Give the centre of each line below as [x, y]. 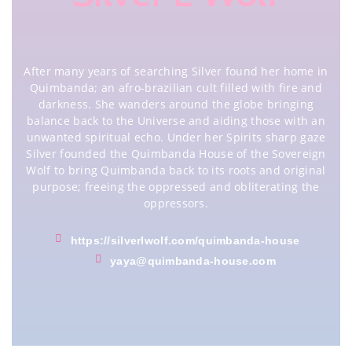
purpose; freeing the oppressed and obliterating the [176, 186]
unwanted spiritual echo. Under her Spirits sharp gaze [176, 137]
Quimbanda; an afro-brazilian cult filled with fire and [176, 87]
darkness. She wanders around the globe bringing [176, 104]
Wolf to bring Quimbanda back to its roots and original [176, 170]
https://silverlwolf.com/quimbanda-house [185, 240]
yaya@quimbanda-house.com [193, 260]
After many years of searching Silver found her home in [176, 71]
